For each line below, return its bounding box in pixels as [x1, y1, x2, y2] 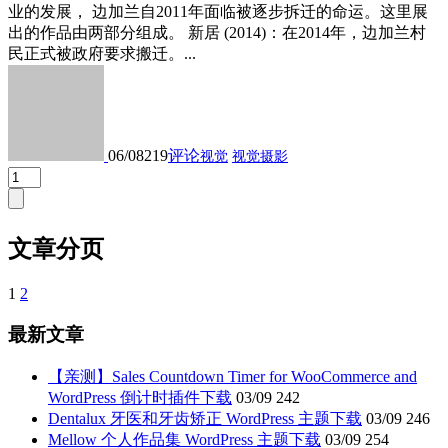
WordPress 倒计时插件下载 [48, 388, 232, 406]
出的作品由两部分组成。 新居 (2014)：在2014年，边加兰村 [8, 24, 426, 42]
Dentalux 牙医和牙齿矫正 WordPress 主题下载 [48, 409, 362, 427]
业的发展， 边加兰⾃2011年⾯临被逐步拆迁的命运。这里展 [8, 3, 428, 21]
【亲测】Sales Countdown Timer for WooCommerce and [48, 367, 417, 385]
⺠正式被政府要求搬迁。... [8, 45, 196, 63]
